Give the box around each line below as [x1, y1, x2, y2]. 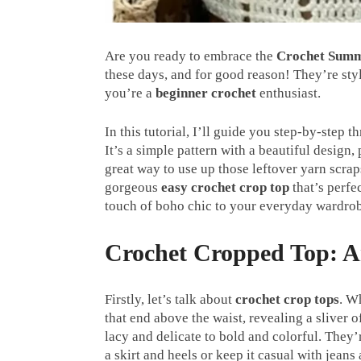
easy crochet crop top [161, 179, 289, 195]
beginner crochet [156, 85, 256, 101]
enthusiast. [256, 85, 321, 101]
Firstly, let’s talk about [105, 291, 235, 307]
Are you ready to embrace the [105, 48, 276, 64]
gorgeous [105, 179, 161, 195]
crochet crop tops [235, 291, 339, 307]
